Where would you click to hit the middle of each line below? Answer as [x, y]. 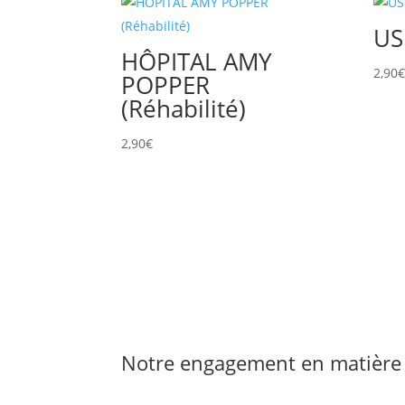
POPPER [166, 85]
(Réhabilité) [184, 109]
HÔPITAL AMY [197, 62]
